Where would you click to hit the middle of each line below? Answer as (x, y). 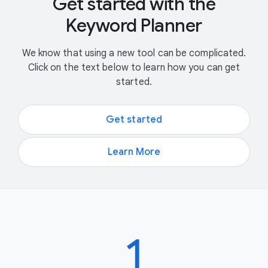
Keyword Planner (134, 25)
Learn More (134, 152)
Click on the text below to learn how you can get (134, 67)
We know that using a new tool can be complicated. (134, 53)
